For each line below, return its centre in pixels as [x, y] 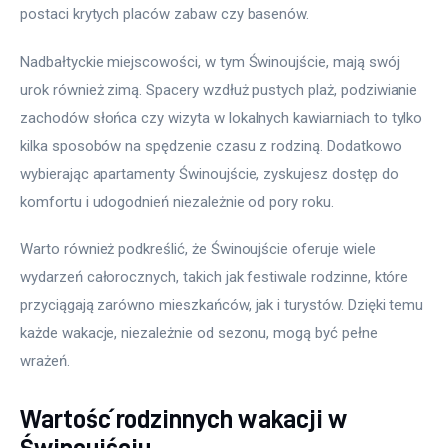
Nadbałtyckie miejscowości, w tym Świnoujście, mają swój [212, 61]
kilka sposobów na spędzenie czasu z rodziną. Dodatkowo [213, 145]
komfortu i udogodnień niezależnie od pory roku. [179, 201]
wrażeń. [47, 361]
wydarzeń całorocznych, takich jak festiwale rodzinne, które [216, 277]
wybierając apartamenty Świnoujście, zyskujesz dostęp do [211, 173]
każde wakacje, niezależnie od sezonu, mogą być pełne [201, 333]
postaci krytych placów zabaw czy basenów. [167, 14]
